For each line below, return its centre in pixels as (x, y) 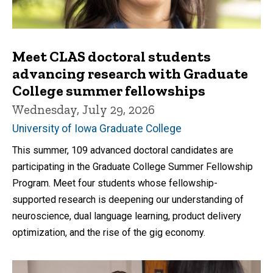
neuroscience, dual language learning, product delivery (127, 216)
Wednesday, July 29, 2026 (83, 109)
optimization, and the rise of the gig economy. (109, 232)
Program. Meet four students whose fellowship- (115, 183)
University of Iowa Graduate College (97, 128)
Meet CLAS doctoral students (112, 56)
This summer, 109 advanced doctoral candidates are (123, 150)
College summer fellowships (109, 90)
